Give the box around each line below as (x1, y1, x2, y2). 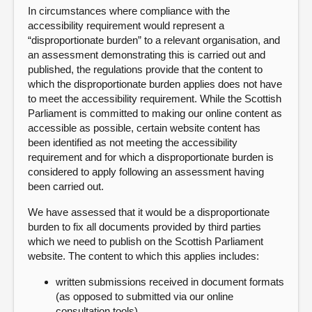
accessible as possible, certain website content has (28, 122, 260, 134)
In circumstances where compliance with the (28, 5, 230, 17)
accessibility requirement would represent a (28, 19, 224, 31)
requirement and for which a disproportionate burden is (28, 151, 274, 163)
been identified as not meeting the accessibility (28, 136, 237, 148)
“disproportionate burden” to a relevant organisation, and (28, 34, 280, 46)
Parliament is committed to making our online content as (28, 107, 282, 119)
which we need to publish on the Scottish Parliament (28, 235, 263, 247)
